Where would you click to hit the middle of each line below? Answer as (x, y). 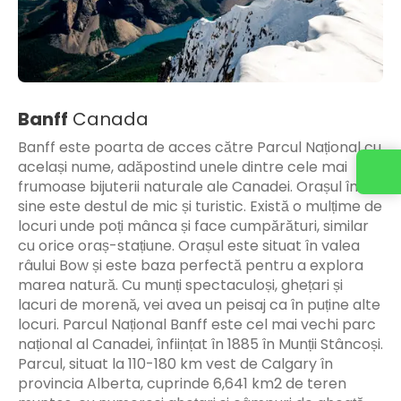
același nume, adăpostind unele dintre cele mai (183, 166)
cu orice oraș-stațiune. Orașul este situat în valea (189, 245)
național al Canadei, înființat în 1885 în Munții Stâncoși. (200, 344)
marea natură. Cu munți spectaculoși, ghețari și (180, 285)
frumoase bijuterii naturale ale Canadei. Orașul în (188, 186)
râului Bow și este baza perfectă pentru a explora (191, 265)
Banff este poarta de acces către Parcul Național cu (200, 147)
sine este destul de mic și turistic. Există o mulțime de (200, 206)
